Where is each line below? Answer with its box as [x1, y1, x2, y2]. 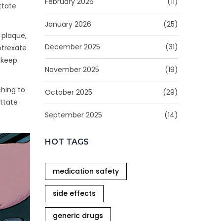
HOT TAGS [45, 137, 89, 147]
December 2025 [45, 42, 100, 52]
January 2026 [45, 19, 91, 29]
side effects [53, 188, 96, 198]
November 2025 [45, 65, 99, 74]
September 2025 [45, 110, 102, 120]
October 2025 [45, 87, 92, 97]
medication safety [53, 166, 119, 176]
